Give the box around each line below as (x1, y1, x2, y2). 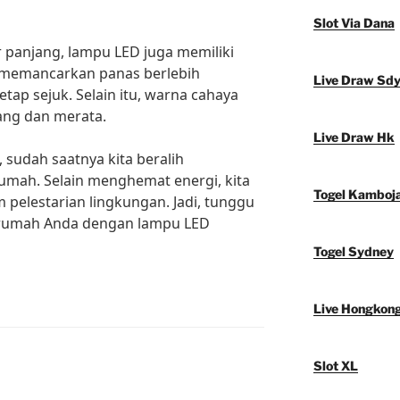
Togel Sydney (312, 244, 394, 260)
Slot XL (312, 358, 358, 374)
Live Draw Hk (312, 129, 395, 146)
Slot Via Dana (312, 15, 395, 31)
